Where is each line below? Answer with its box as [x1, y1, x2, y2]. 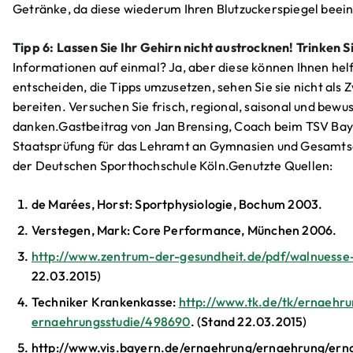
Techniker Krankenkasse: [31, 294, 179, 310]
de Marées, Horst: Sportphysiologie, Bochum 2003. [31, 196, 323, 213]
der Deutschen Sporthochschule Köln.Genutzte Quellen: [13, 158, 333, 174]
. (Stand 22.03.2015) [190, 314, 307, 330]
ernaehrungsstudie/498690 [31, 314, 191, 330]
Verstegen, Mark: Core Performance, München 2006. [31, 222, 337, 239]
